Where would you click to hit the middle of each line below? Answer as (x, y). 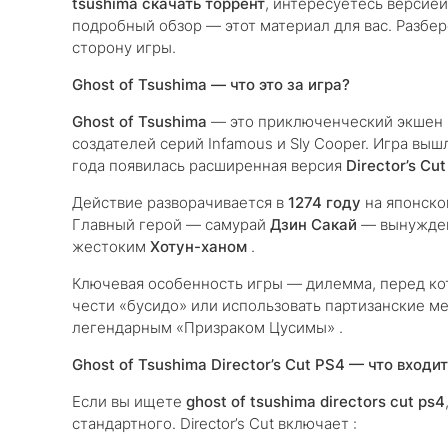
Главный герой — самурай (171, 224)
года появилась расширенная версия (209, 165)
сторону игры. (124, 47)
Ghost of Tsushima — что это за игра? (211, 84)
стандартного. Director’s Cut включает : (214, 423)
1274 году (324, 202)
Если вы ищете (129, 401)
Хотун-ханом (198, 246)
